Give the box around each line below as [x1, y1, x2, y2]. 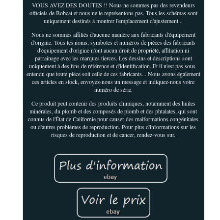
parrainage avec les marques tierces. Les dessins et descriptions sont [34, 54, 192, 62]
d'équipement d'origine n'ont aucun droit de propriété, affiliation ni [37, 46, 190, 54]
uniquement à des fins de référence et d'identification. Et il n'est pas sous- [29, 61, 198, 70]
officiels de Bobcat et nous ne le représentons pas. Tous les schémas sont [29, 8, 197, 17]
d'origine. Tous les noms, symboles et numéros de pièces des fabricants [31, 38, 196, 46]
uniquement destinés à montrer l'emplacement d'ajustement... [44, 16, 183, 25]
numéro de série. [94, 85, 133, 93]
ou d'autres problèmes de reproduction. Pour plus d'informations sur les [30, 122, 196, 131]
